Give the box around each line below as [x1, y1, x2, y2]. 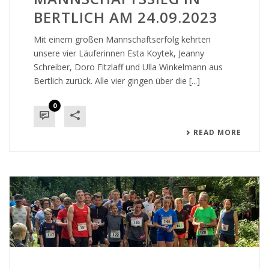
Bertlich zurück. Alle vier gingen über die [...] [34, 75, 200, 86]
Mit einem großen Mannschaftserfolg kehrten [34, 34, 211, 45]
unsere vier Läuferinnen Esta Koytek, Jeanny [34, 47, 204, 59]
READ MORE [193, 127, 241, 138]
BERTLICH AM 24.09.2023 [34, 7, 218, 27]
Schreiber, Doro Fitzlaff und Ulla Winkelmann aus [34, 61, 223, 73]
